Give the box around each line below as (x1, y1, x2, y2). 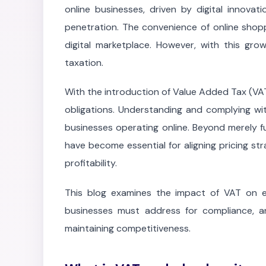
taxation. (65, 56, 103, 69)
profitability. (65, 157, 117, 170)
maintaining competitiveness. (65, 221, 191, 235)
